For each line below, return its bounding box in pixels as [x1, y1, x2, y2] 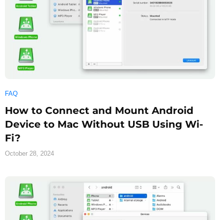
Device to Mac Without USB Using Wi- [5, 118, 203, 130]
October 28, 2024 [5, 149, 54, 157]
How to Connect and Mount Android [5, 104, 193, 116]
